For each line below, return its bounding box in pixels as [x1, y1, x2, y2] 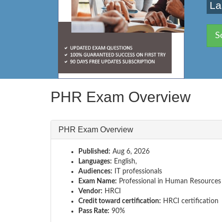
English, [112, 158, 137, 165]
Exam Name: [78, 177, 117, 185]
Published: [78, 148, 111, 155]
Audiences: [78, 167, 112, 175]
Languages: [78, 158, 112, 165]
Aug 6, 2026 [111, 148, 150, 155]
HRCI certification [161, 197, 219, 205]
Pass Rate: [78, 207, 110, 215]
